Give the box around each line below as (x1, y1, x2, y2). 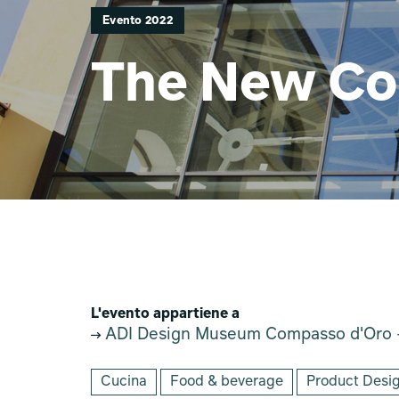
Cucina (101, 375, 147, 389)
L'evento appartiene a (91, 307, 240, 322)
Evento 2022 (102, 15, 173, 27)
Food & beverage (170, 375, 283, 389)
